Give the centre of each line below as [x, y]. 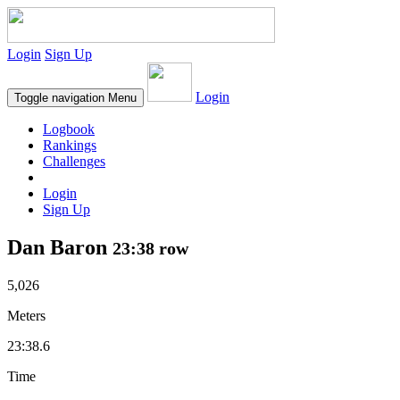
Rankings [70, 145]
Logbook [69, 129]
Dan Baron [60, 247]
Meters [26, 315]
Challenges [74, 161]
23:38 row [150, 248]
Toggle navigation [59, 98]
